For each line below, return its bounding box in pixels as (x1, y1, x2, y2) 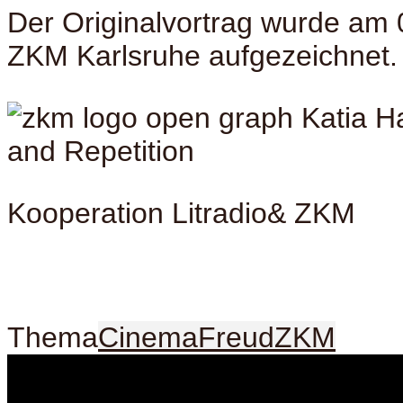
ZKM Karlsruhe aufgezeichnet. (7, 39, 398, 72)
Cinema (98, 320, 198, 354)
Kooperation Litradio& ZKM (7, 196, 355, 229)
